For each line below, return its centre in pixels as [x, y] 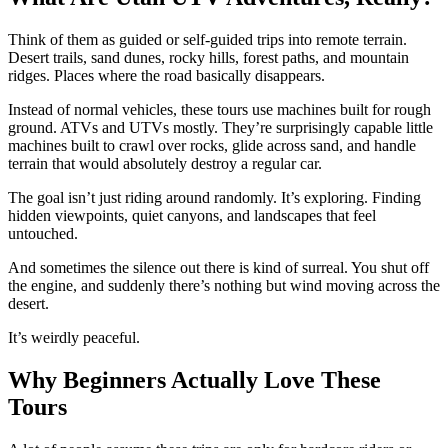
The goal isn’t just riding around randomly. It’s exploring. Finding [214, 198]
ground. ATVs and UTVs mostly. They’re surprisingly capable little [220, 128]
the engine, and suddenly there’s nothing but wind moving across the [224, 286]
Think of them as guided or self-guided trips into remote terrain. [207, 40]
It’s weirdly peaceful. [74, 338]
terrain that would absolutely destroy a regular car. [165, 164]
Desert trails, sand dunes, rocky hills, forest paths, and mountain [208, 58]
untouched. [43, 234]
